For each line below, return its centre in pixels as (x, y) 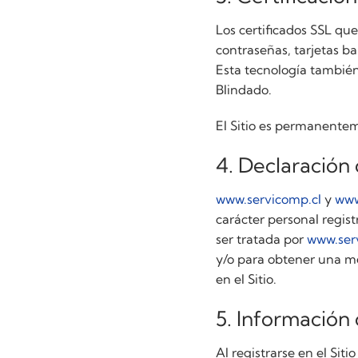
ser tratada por (262, 239)
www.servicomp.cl (269, 199)
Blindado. (244, 89)
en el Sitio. (247, 278)
